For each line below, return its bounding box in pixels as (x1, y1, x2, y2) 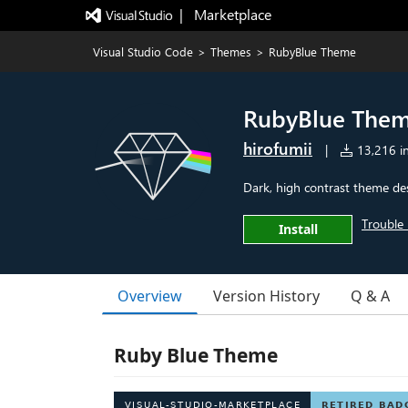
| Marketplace (178, 5, 271, 24)
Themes (210, 44, 251, 59)
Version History (213, 286, 320, 306)
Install (278, 220, 318, 238)
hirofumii (243, 138, 312, 159)
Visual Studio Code (93, 44, 193, 59)
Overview (117, 285, 182, 306)
